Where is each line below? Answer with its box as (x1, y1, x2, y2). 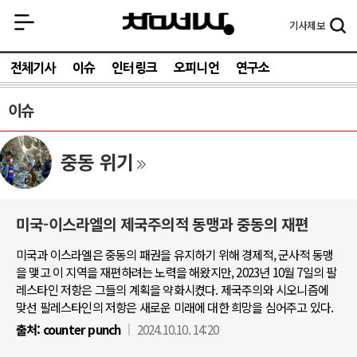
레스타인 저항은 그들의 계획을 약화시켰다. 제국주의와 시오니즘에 (16, 280, 329, 298)
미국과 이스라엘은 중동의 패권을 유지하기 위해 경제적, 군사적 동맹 (16, 245, 334, 263)
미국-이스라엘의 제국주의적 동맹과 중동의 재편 (16, 213, 309, 235)
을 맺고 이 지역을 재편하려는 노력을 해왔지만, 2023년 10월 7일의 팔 (16, 263, 337, 280)
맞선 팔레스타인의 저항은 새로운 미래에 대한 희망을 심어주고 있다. (16, 298, 334, 316)
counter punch (40, 320, 121, 338)
